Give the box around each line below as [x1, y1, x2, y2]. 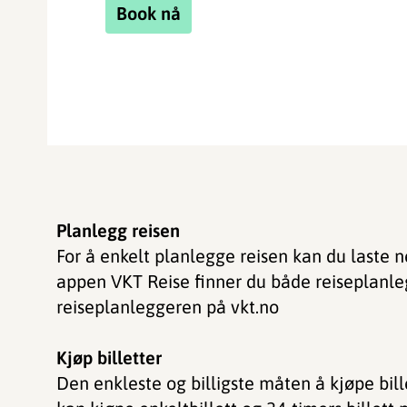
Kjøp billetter [56, 347, 162, 368]
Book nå [116, 3, 182, 24]
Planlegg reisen [56, 220, 180, 241]
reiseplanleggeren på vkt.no [56, 296, 283, 317]
